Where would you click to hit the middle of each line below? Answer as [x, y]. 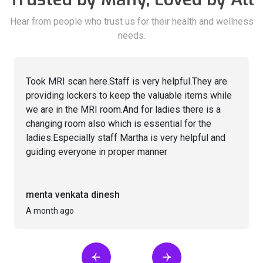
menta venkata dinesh [73, 195]
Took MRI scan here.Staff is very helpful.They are [127, 82]
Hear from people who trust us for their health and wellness [131, 22]
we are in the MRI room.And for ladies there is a [123, 110]
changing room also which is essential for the [119, 124]
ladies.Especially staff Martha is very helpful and [126, 138]
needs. [131, 36]
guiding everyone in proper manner [97, 152]
